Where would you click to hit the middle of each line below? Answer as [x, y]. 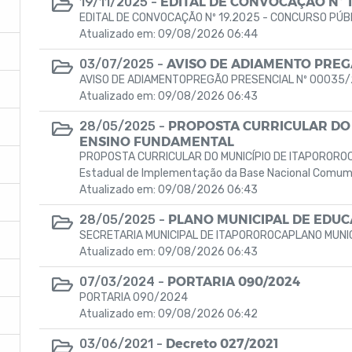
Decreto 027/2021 [222, 343]
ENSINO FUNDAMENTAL [157, 141]
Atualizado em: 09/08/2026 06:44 [169, 34]
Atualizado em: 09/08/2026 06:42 [169, 314]
